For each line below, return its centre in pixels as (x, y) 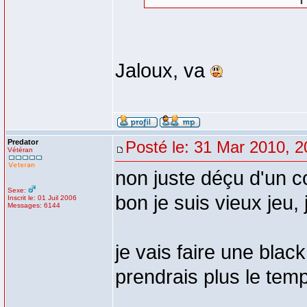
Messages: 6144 (34, 205)
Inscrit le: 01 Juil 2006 (42, 198)
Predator (23, 142)
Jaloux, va (163, 71)
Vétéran (20, 150)
